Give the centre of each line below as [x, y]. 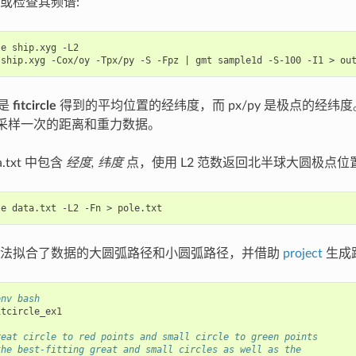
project [302, 254]
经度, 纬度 [94, 163]
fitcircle [34, 106]
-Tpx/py [114, 61]
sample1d [240, 61]
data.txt [34, 209]
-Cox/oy [70, 61]
